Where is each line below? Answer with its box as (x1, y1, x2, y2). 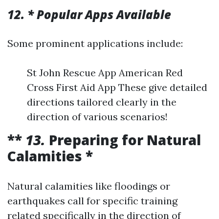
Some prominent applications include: (7, 37, 183, 50)
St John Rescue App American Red (27, 66, 183, 79)
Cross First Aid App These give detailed (27, 81, 207, 94)
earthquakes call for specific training (7, 195, 177, 207)
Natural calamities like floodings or (7, 180, 170, 193)
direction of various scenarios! (27, 110, 168, 123)
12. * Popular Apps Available (7, 6, 171, 23)
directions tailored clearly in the (27, 96, 176, 109)
